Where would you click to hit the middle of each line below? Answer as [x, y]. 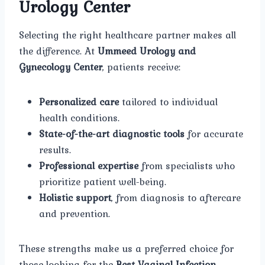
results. [55, 150]
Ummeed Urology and [147, 51]
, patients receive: [141, 67]
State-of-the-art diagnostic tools [112, 134]
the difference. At [58, 51]
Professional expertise [89, 166]
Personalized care [79, 102]
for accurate [214, 134]
